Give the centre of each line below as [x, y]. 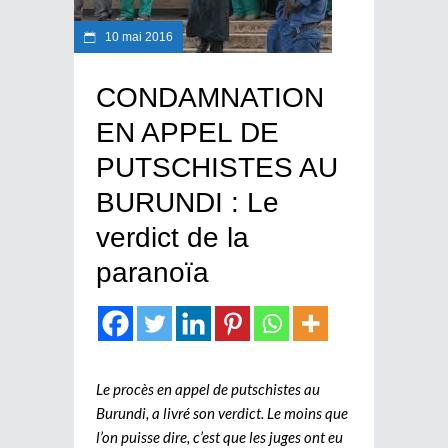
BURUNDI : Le [187, 202]
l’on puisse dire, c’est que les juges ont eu [219, 436]
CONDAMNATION [210, 97]
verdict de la [172, 237]
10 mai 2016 [137, 36]
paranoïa [152, 272]
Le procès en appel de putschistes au [208, 388]
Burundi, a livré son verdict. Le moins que [222, 412]
